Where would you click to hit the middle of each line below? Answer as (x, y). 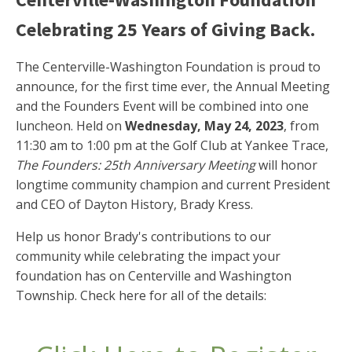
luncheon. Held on (70, 126)
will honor (288, 165)
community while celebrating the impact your (148, 256)
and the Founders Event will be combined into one (162, 106)
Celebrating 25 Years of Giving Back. (165, 29)
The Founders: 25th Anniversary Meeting (137, 165)
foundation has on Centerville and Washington (154, 276)
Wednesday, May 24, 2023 (204, 126)
